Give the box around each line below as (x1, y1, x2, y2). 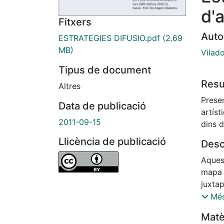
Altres (58, 81, 80, 91)
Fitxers (58, 16, 91, 28)
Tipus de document (58, 64, 151, 76)
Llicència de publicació (58, 135, 166, 148)
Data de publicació (58, 100, 146, 112)
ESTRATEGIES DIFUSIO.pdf (58, 33, 160, 43)
